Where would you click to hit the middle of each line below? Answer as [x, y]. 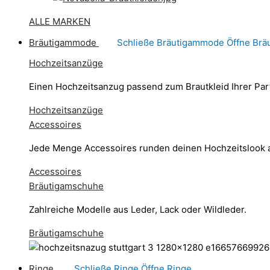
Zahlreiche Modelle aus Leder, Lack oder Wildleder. [138, 209]
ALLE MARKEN [60, 21]
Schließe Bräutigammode [171, 42]
